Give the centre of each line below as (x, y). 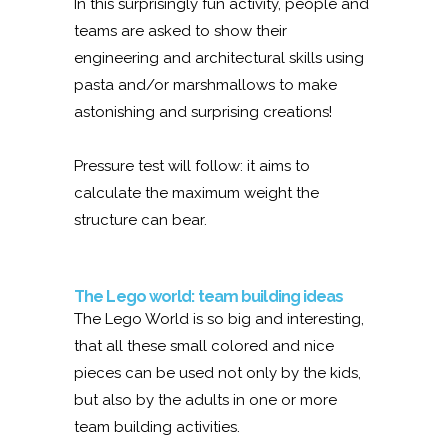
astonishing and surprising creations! (203, 111)
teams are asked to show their (180, 30)
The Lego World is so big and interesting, (219, 318)
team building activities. (157, 426)
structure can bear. (140, 219)
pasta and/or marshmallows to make (205, 84)
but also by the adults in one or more (205, 399)
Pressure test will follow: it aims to (192, 165)
